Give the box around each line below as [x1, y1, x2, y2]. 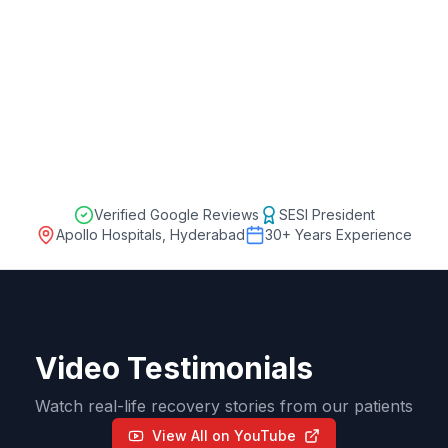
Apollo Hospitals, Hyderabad [56, 225, 245, 243]
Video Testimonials [35, 349, 313, 386]
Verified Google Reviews [93, 205, 259, 223]
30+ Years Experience [265, 225, 412, 243]
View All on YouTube [152, 426, 296, 444]
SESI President [278, 205, 375, 223]
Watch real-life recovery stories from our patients [35, 395, 413, 416]
